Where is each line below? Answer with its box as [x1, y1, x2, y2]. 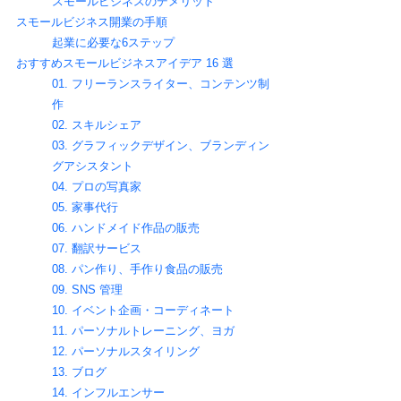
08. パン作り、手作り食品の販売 [52, 262, 223, 277]
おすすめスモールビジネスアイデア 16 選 [16, 56, 234, 71]
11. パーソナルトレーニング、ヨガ [52, 324, 235, 338]
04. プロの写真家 [52, 180, 141, 194]
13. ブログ [52, 365, 107, 380]
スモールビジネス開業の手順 [16, 15, 167, 30]
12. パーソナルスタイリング [52, 345, 200, 359]
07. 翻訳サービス [52, 242, 141, 256]
